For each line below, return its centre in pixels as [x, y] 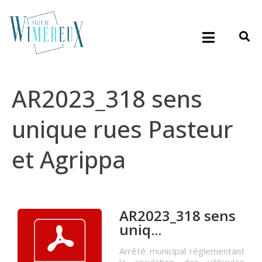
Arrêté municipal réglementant [182, 251]
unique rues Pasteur [123, 129]
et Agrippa [69, 160]
